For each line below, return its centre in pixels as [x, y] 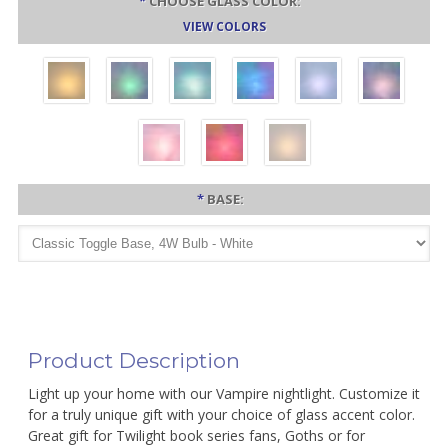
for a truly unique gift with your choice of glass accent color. [221, 414]
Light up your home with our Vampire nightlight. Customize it [223, 393]
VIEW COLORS [224, 26]
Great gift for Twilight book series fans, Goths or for [196, 435]
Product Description [133, 360]
